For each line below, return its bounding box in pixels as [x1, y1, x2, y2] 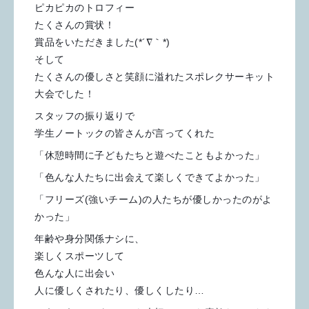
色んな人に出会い [34, 267, 114, 279]
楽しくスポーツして [34, 250, 125, 261]
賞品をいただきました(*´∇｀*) [34, 36, 170, 48]
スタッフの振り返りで [34, 110, 134, 121]
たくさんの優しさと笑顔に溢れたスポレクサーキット [34, 70, 275, 82]
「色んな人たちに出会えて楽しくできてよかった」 [34, 171, 265, 183]
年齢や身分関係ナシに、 [34, 232, 145, 244]
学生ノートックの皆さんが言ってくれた [34, 127, 215, 139]
